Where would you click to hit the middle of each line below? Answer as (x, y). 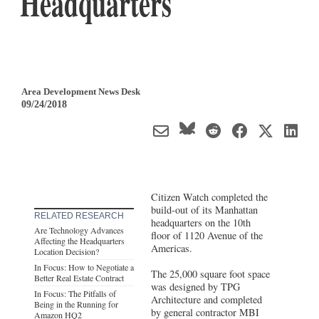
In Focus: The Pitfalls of (75, 293)
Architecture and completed (207, 299)
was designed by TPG (196, 286)
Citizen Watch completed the (210, 197)
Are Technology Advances (79, 230)
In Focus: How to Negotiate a (84, 267)
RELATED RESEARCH (79, 215)
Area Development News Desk (81, 91)
